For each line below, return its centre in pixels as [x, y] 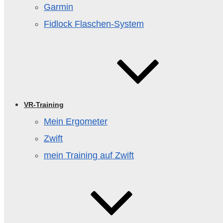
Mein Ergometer [76, 121]
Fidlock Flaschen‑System [94, 24]
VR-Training [44, 105]
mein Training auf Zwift [89, 155]
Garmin [58, 7]
